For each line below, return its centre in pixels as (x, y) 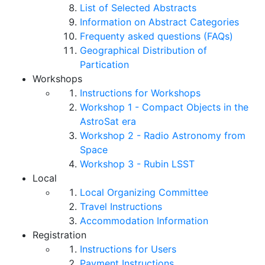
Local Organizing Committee (144, 193)
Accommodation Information (144, 221)
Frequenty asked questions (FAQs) (156, 36)
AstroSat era (108, 122)
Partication (104, 65)
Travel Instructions (121, 207)
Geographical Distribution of (143, 51)
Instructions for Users (128, 249)
